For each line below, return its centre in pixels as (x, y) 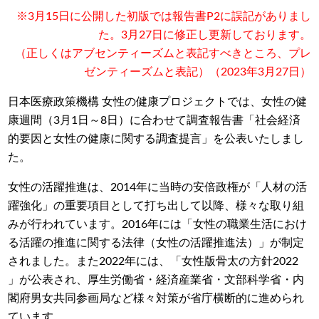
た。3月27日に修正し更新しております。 (204, 35)
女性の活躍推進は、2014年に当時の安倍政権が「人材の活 (158, 187)
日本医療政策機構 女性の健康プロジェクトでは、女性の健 (158, 101)
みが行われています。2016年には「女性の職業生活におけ (158, 224)
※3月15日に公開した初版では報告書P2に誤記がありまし (163, 16)
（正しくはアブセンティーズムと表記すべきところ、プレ (163, 53)
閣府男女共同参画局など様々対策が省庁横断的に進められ (156, 298)
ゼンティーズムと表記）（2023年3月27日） (197, 72)
